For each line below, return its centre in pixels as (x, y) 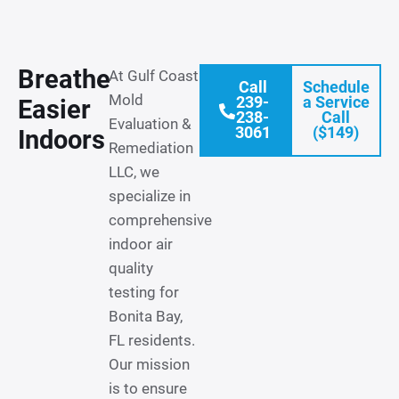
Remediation (151, 148)
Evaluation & (150, 124)
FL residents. (152, 340)
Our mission (149, 364)
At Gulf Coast (154, 76)
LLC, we (134, 172)
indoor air (141, 244)
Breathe (64, 79)
